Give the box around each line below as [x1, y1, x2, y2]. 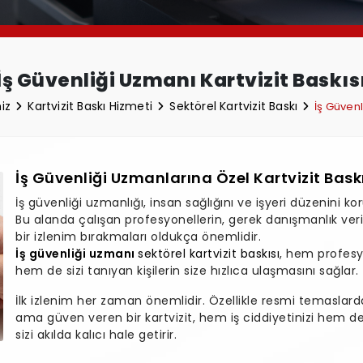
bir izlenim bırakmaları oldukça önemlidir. [15, 228, 261, 245]
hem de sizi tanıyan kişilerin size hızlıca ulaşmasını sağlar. [15, 262, 359, 279]
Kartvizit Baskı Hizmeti [28, 97, 156, 114]
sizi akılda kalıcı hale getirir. [15, 326, 177, 343]
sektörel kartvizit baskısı [138, 245, 280, 262]
